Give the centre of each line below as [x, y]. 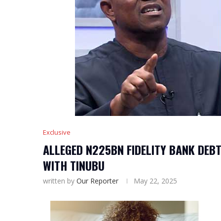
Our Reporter [97, 181]
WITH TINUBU [74, 165]
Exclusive [57, 132]
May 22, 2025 [155, 181]
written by [60, 181]
